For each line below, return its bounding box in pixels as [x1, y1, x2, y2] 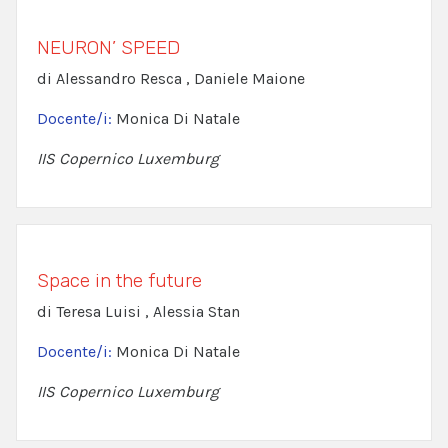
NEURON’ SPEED [37, 36, 180, 60]
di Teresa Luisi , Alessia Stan [37, 302, 240, 322]
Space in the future [37, 269, 202, 293]
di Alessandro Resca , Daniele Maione [37, 69, 305, 89]
